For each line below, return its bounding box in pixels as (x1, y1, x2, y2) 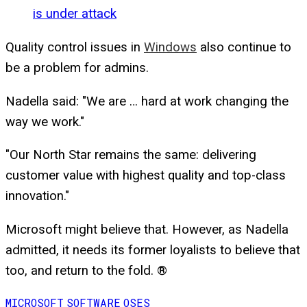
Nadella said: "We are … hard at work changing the (5, 93, 288, 109)
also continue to (197, 39, 291, 55)
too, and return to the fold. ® (5, 263, 167, 279)
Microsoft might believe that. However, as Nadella (5, 222, 288, 238)
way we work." (5, 114, 84, 130)
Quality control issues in (5, 39, 144, 55)
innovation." (5, 188, 69, 204)
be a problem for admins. (5, 60, 149, 75)
